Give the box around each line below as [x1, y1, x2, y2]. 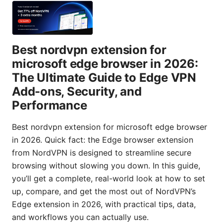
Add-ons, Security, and [12, 84, 142, 99]
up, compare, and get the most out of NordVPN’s [12, 186, 196, 196]
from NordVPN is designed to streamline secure [12, 147, 191, 158]
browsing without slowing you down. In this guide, [12, 160, 200, 170]
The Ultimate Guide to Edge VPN [12, 70, 196, 85]
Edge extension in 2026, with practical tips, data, [12, 199, 196, 209]
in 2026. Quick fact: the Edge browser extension [12, 134, 193, 145]
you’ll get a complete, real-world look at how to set [12, 173, 205, 183]
